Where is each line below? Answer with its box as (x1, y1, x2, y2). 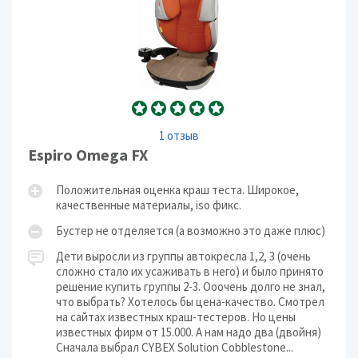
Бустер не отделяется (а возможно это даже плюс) (56, 223, 325, 238)
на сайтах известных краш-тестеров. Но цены (56, 309, 296, 324)
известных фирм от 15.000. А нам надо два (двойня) (56, 324, 321, 340)
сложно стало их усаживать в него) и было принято (56, 264, 324, 279)
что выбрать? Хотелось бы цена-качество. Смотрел (56, 294, 324, 309)
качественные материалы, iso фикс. (56, 197, 241, 213)
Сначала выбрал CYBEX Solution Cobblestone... (56, 340, 293, 355)
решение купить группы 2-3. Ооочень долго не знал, (56, 279, 325, 294)
